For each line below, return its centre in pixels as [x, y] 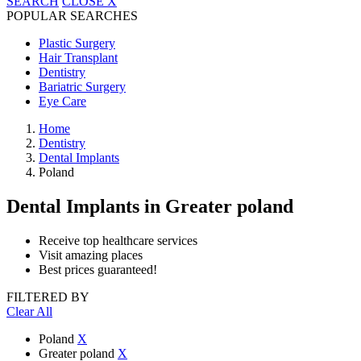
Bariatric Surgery [82, 87]
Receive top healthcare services [118, 240]
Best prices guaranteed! [98, 269]
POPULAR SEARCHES [72, 16]
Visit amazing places [91, 255]
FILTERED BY [48, 297]
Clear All [29, 311]
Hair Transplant [78, 58]
